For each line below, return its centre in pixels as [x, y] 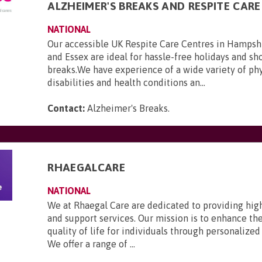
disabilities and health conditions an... [127, 82]
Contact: [66, 108]
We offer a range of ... [92, 244]
